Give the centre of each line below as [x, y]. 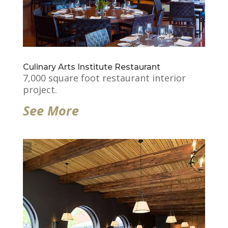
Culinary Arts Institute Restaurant [91, 67]
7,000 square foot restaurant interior [104, 78]
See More [51, 111]
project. [40, 90]
